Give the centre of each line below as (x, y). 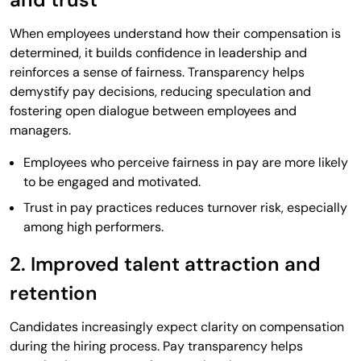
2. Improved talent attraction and (165, 263)
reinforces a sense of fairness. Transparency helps (157, 72)
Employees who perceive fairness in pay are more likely (186, 162)
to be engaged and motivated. (112, 181)
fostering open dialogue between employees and (153, 110)
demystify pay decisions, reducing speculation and (160, 91)
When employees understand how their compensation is (175, 33)
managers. (40, 130)
